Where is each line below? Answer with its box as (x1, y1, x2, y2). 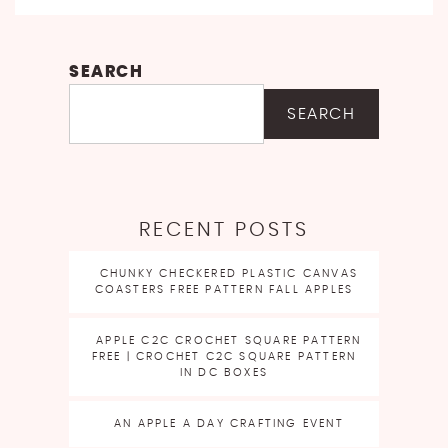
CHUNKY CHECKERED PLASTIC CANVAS (99, 267, 359, 279)
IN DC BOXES (179, 366, 269, 378)
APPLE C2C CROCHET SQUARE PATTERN (96, 334, 362, 346)
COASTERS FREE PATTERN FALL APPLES (94, 283, 354, 295)
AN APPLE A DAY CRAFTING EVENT (114, 417, 344, 429)
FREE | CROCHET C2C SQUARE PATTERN (91, 350, 357, 362)
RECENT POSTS (139, 219, 309, 240)
